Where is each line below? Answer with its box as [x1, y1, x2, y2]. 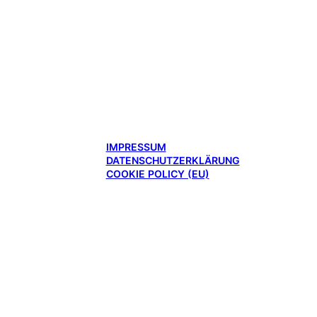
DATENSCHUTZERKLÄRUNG [105, 154, 240, 167]
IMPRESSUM [105, 141, 166, 154]
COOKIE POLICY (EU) [105, 168, 209, 180]
